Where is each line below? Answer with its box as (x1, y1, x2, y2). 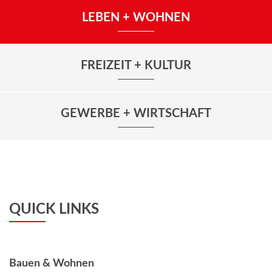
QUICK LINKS (9, 202, 99, 217)
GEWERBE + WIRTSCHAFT (61, 107, 211, 120)
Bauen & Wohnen (9, 258, 94, 269)
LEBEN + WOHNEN (82, 12, 190, 24)
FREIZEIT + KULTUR (81, 59, 191, 72)
